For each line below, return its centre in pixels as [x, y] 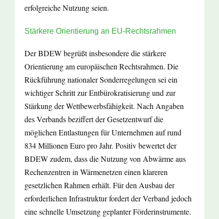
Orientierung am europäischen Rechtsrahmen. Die [101, 66]
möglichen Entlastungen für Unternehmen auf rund [103, 132]
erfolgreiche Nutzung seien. [67, 8]
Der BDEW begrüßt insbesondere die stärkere [95, 53]
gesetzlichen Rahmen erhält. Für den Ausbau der [99, 185]
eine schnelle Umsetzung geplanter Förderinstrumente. [108, 212]
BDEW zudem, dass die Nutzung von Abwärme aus [105, 159]
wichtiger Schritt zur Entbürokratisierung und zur [100, 93]
